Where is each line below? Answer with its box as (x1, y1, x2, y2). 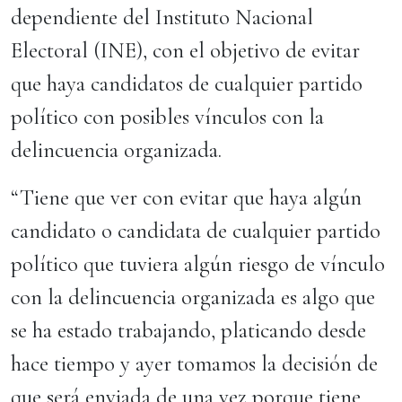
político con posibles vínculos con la (11, 103, 324, 130)
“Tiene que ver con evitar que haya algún (11, 184, 362, 211)
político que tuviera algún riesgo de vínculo (11, 250, 385, 277)
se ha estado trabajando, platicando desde (11, 317, 366, 344)
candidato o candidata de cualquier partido (11, 217, 380, 244)
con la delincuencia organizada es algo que (11, 284, 375, 310)
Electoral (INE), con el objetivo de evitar (11, 37, 360, 64)
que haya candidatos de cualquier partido (11, 70, 363, 97)
